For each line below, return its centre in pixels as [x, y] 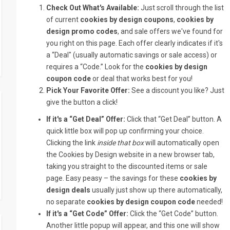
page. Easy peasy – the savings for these [113, 178]
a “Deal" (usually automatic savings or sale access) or [132, 55]
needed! [209, 202]
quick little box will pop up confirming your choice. [125, 131]
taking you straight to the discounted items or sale [127, 166]
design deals [69, 190]
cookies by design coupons [127, 20]
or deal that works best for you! [142, 79]
